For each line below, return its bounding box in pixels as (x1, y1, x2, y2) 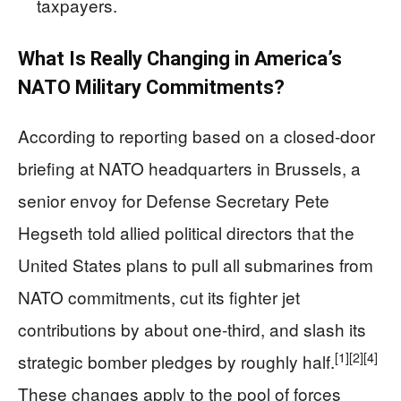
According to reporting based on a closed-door (18, 124, 375, 148)
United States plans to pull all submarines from (18, 252, 373, 277)
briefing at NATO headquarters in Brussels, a (18, 156, 361, 180)
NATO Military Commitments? (18, 76, 285, 98)
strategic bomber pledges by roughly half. (18, 349, 335, 373)
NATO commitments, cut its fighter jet (18, 285, 300, 309)
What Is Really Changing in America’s (18, 47, 342, 70)
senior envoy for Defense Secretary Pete (18, 188, 329, 212)
